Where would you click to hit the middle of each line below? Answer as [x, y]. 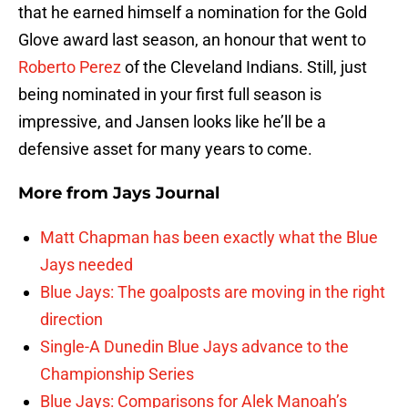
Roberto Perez [70, 67]
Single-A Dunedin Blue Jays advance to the [194, 347]
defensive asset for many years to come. [165, 149]
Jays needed [87, 265]
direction [71, 320]
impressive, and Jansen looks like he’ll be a [172, 122]
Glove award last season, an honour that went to [192, 40]
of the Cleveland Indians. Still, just [244, 67]
